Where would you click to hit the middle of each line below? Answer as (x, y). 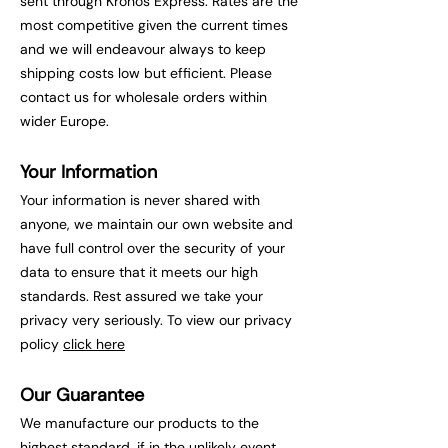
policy (41, 343)
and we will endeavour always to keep (143, 48)
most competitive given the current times (154, 24)
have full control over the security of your (152, 247)
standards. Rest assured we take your (141, 295)
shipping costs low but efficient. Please (146, 72)
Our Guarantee (82, 394)
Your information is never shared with (140, 199)
